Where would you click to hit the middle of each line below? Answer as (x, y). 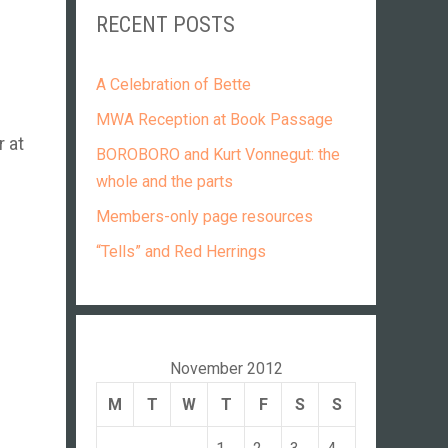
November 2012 (226, 368)
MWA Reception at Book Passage (214, 119)
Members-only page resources (204, 216)
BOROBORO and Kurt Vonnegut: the (218, 154)
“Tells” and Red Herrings (181, 251)
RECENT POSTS (165, 24)
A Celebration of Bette (173, 84)
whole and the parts (164, 181)
